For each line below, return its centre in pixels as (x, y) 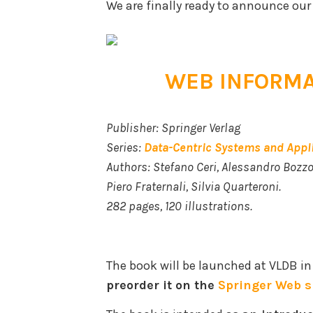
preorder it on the (162, 285)
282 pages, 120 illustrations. (179, 206)
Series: (125, 147)
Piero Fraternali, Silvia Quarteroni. (194, 186)
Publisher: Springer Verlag (173, 128)
